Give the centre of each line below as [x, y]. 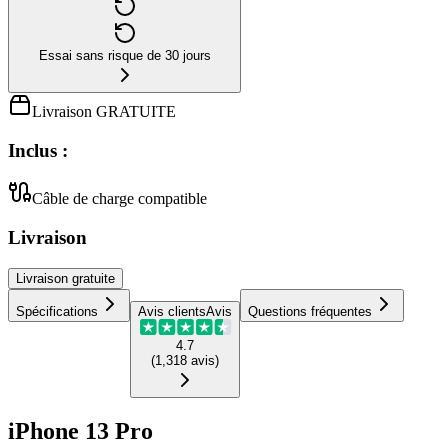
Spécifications [57, 311]
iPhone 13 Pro [80, 430]
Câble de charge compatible [119, 199]
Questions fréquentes [310, 311]
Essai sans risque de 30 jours [124, 55]
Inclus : [38, 150]
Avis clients [172, 311]
